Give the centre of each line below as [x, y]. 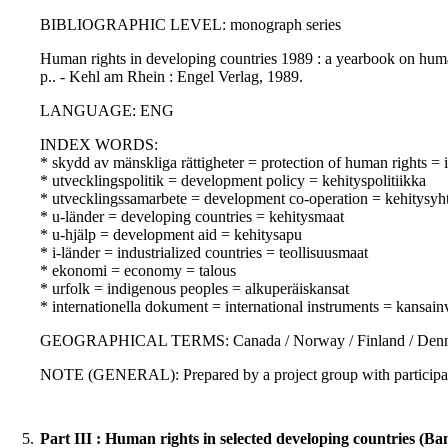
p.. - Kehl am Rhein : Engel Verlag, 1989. [171, 77]
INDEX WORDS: [99, 145]
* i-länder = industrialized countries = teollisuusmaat [204, 253]
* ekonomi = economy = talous [138, 271]
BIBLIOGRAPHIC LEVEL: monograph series [190, 25]
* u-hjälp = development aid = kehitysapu [171, 235]
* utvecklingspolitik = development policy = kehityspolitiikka [233, 181]
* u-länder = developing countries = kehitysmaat [192, 217]
